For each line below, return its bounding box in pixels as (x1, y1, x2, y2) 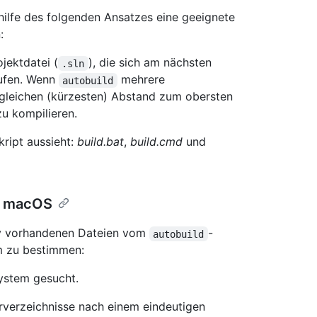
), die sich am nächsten (88, 55, 215, 70)
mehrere (117, 72, 168, 87)
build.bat (77, 134, 124, 149)
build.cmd (130, 134, 183, 149)
